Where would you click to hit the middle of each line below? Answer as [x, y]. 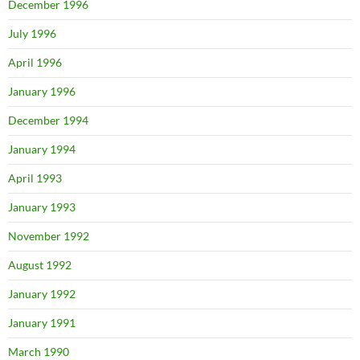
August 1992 [40, 264]
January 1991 [42, 322]
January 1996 [42, 91]
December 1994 [48, 120]
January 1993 [42, 207]
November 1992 [49, 235]
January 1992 [42, 293]
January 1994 [42, 149]
